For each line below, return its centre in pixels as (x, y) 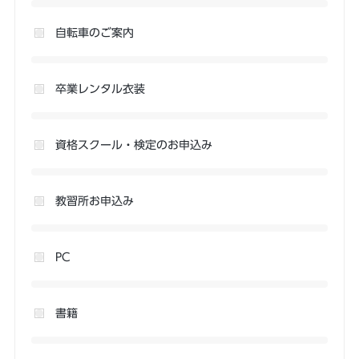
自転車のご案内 (94, 33)
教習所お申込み (94, 201)
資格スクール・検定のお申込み (133, 145)
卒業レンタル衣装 (100, 89)
